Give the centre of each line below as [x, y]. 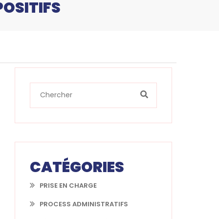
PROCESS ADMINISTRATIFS [84, 204]
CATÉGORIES [77, 167]
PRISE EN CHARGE [68, 185]
